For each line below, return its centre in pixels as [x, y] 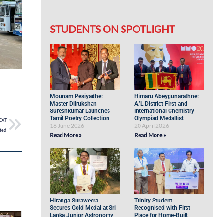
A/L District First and [161, 104]
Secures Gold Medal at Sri [83, 208]
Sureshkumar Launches [80, 111]
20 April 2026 [152, 126]
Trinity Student [154, 201]
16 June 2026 [67, 126]
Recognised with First [163, 208]
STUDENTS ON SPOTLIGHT [113, 29]
